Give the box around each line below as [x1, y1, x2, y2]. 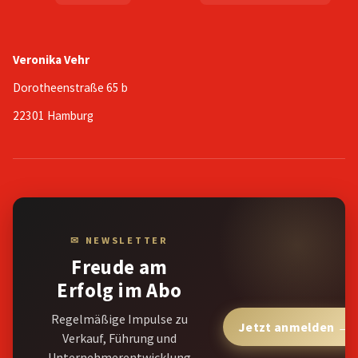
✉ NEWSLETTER [70, 234, 169, 247]
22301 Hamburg [13, 108, 93, 124]
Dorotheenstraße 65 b [13, 80, 128, 96]
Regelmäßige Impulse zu [51, 310, 188, 327]
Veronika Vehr [13, 52, 89, 68]
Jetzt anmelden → [238, 318, 350, 335]
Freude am [71, 254, 168, 280]
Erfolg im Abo [57, 277, 182, 303]
